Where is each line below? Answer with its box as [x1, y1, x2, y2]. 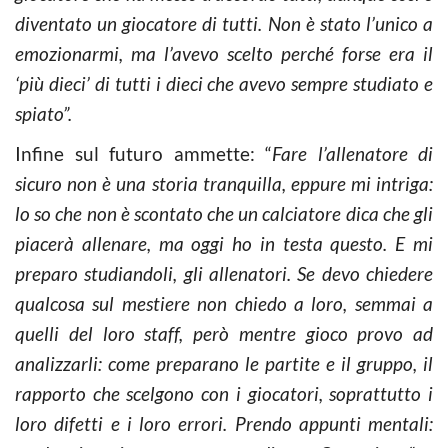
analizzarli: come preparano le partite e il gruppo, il [15, 352, 433, 375]
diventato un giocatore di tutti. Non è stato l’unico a [15, 12, 433, 35]
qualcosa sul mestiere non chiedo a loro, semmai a [15, 292, 433, 315]
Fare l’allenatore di [272, 142, 433, 165]
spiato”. [15, 102, 72, 125]
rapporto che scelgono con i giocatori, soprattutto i [15, 382, 433, 405]
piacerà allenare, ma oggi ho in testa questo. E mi [15, 232, 433, 255]
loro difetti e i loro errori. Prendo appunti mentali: [15, 412, 433, 435]
